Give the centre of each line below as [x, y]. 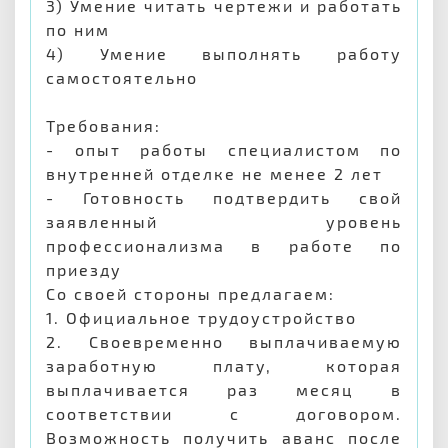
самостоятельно [122, 77]
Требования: [103, 125]
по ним [78, 29]
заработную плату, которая [224, 365]
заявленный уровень [224, 221]
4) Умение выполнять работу [224, 53]
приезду [84, 269]
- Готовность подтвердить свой [224, 197]
